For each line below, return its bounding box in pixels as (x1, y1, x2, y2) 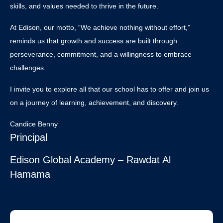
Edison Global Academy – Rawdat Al (10, 154, 171, 165)
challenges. (10, 64, 46, 72)
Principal (10, 132, 50, 143)
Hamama (10, 169, 50, 180)
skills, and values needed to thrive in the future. (10, 2, 158, 10)
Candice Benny (10, 120, 58, 128)
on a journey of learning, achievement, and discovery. (10, 99, 178, 107)
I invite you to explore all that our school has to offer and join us (10, 85, 209, 93)
